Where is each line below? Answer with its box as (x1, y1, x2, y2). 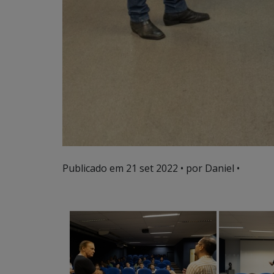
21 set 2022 (126, 161, 178, 175)
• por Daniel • (178, 161, 240, 175)
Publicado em (62, 161, 126, 175)
